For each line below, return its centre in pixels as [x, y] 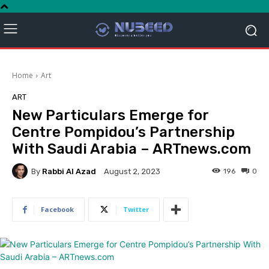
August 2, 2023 [132, 172]
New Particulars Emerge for [110, 116]
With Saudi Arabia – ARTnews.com [131, 149]
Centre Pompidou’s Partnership [123, 132]
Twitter [136, 210]
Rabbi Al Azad [69, 171]
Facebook [57, 210]
